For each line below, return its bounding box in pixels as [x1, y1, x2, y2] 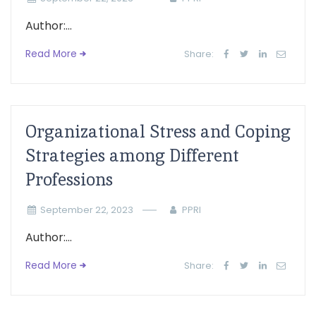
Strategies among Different [25, 145, 239, 166]
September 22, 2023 [39, 204, 133, 216]
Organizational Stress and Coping [25, 121, 291, 142]
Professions [25, 169, 113, 190]
